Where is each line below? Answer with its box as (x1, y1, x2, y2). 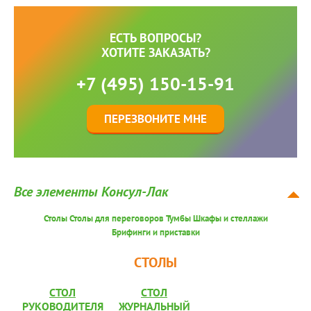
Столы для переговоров (69, 212, 164, 225)
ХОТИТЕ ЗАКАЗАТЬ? (101, 44, 210, 61)
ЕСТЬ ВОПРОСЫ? (110, 30, 201, 47)
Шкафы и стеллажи (192, 212, 268, 225)
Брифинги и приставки (111, 226, 200, 239)
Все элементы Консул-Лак (14, 183, 168, 201)
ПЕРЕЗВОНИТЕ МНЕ (104, 111, 207, 127)
